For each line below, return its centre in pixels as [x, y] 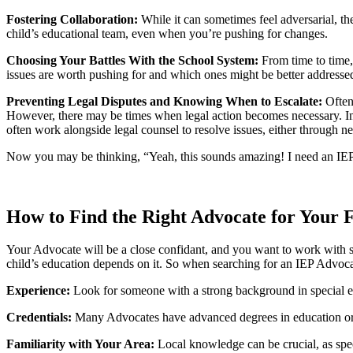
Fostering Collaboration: [74, 19]
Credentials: [39, 318]
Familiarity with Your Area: [82, 344]
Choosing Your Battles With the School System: [134, 60]
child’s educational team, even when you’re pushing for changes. [167, 33]
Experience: [38, 291]
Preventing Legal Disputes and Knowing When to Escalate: [166, 101]
